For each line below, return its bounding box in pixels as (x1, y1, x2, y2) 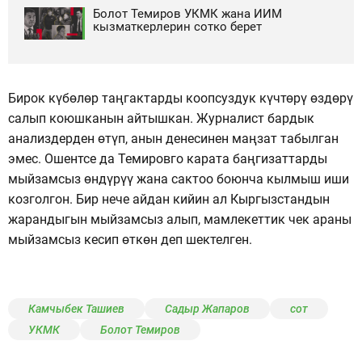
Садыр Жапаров (165, 301, 250, 315)
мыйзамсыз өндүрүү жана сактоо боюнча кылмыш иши (8, 170, 349, 187)
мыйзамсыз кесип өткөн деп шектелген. (8, 231, 252, 247)
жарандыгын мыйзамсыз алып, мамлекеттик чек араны (8, 211, 351, 227)
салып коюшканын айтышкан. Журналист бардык (8, 110, 314, 126)
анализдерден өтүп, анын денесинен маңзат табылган (8, 130, 339, 146)
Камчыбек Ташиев (28, 301, 124, 315)
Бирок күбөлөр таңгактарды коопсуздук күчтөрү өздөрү (8, 90, 353, 106)
